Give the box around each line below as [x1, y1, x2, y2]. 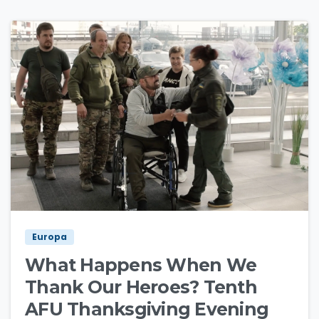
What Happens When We [25, 254, 257, 276]
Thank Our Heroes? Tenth [25, 276, 257, 298]
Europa [32, 231, 67, 244]
